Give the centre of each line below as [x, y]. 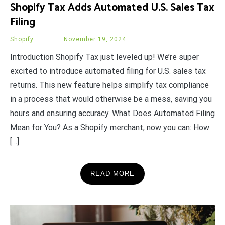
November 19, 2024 [95, 39]
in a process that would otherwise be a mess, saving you [111, 99]
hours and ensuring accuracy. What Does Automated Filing [113, 113]
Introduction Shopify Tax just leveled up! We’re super [104, 57]
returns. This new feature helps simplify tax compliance [109, 85]
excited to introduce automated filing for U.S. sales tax [108, 71]
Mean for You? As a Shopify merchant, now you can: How [110, 127]
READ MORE [113, 174]
